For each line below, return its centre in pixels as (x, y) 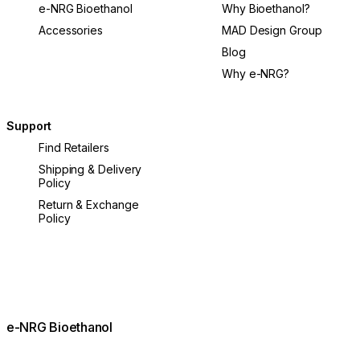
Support (29, 125)
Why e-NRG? (256, 73)
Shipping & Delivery (90, 169)
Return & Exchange (89, 204)
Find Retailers (74, 147)
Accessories (71, 30)
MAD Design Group (272, 30)
